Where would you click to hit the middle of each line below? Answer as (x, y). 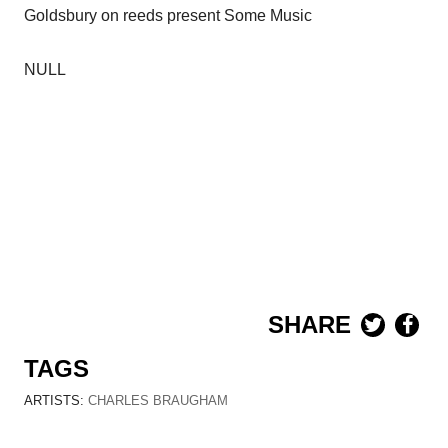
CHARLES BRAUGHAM (158, 400)
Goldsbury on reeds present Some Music (168, 15)
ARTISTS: (56, 400)
